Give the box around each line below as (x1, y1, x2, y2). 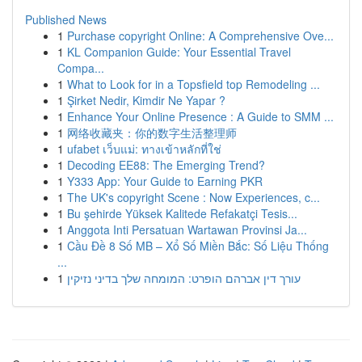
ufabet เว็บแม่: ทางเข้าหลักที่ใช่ (67, 141, 221, 157)
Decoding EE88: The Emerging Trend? (67, 157, 265, 173)
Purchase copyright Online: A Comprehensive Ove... (67, 27, 334, 44)
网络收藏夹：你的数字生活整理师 (67, 124, 237, 141)
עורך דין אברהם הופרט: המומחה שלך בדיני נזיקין (67, 270, 301, 286)
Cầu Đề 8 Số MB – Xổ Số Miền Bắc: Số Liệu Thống (67, 238, 329, 254)
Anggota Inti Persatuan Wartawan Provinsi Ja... (67, 221, 307, 238)
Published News (25, 11, 107, 27)
